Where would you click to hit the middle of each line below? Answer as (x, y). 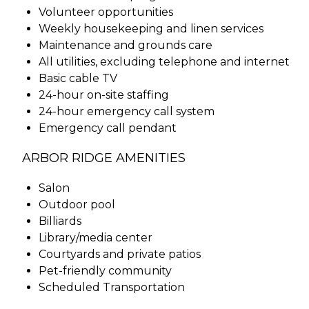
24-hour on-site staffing (104, 94)
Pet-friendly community (105, 270)
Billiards (60, 221)
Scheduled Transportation (112, 287)
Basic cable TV (78, 78)
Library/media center (96, 237)
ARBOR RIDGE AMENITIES (104, 158)
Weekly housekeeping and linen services (151, 28)
